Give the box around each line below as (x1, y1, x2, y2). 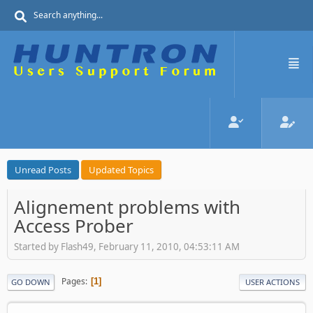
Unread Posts (15, 163, 71, 176)
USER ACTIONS (245, 276, 300, 287)
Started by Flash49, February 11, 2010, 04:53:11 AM (14, 240, 240, 253)
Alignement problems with (14, 194, 240, 219)
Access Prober (14, 213, 133, 238)
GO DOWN (11, 276, 50, 287)
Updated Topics (89, 163, 154, 176)
